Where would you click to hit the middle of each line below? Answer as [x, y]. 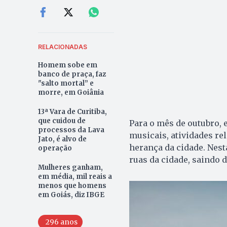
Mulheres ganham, [70, 168]
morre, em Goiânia [71, 93]
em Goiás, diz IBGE [71, 195]
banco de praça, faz [72, 74]
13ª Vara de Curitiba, [72, 112]
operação [55, 148]
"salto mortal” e [66, 84]
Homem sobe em [67, 65]
